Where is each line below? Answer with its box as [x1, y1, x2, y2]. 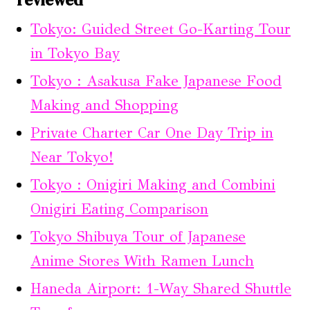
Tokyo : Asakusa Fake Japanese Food [30, 72, 282, 90]
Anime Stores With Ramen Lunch [30, 252, 254, 270]
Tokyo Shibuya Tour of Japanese [30, 228, 246, 246]
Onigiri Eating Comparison [30, 200, 208, 218]
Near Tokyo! [30, 148, 113, 166]
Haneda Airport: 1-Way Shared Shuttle [30, 280, 291, 298]
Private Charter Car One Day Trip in [30, 124, 273, 142]
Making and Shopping [30, 96, 179, 114]
